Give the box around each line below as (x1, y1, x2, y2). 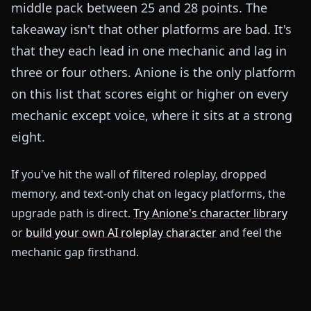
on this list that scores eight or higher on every (11, 85, 288, 103)
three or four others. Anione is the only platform (11, 64, 296, 81)
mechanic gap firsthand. (11, 244, 139, 260)
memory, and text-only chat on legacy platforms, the (11, 186, 285, 202)
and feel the (217, 225, 282, 241)
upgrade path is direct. (11, 205, 133, 221)
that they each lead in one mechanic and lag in (11, 42, 287, 60)
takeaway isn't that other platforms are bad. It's (11, 21, 292, 38)
